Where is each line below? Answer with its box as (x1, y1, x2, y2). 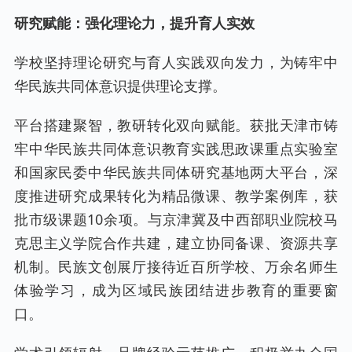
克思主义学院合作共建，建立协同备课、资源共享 (14, 233, 338, 253)
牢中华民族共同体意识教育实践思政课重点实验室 (14, 139, 338, 159)
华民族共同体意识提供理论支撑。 (14, 76, 226, 96)
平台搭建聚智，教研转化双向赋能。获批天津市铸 (14, 115, 338, 135)
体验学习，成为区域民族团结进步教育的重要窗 (14, 280, 338, 300)
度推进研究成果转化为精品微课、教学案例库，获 (14, 186, 338, 206)
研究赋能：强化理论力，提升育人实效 (14, 13, 255, 32)
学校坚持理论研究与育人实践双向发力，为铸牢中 (14, 53, 338, 72)
